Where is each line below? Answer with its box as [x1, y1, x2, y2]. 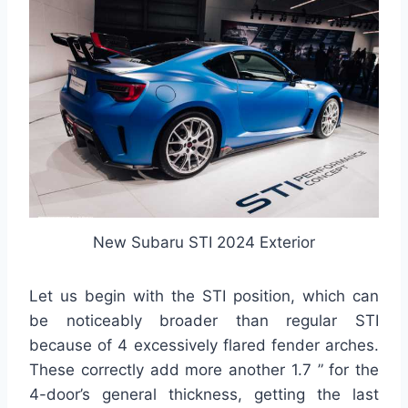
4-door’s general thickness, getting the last [29, 384, 379, 403]
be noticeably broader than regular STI [29, 311, 379, 330]
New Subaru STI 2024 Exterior [93, 232, 315, 251]
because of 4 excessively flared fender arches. [29, 335, 379, 354]
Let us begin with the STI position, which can [29, 286, 379, 305]
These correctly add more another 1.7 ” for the [29, 360, 379, 379]
